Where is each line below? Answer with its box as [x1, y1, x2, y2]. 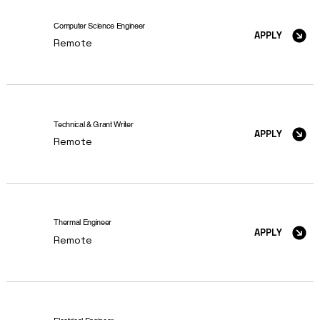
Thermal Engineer [54, 217, 111, 228]
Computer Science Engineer [54, 20, 145, 31]
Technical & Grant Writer [54, 119, 134, 129]
